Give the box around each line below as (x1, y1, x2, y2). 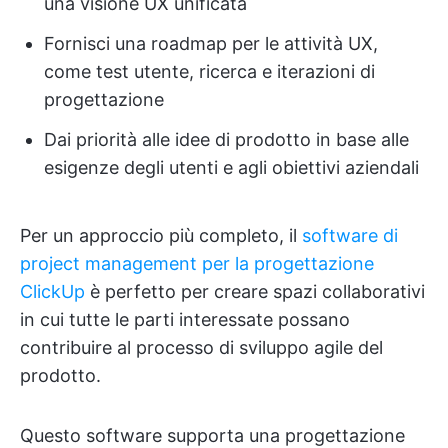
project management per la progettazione (20, 253, 374, 275)
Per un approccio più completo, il (20, 225, 302, 247)
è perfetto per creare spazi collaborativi (85, 281, 425, 303)
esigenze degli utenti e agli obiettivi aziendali (44, 157, 419, 179)
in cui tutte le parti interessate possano (20, 309, 350, 331)
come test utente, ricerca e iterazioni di (44, 61, 375, 83)
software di (302, 225, 398, 247)
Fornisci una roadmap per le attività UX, (44, 33, 378, 55)
